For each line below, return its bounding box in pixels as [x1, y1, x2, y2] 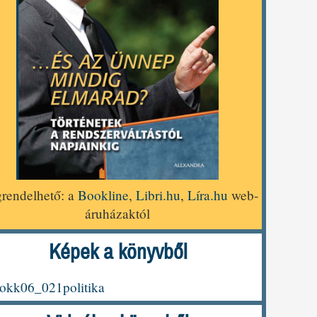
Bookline [78, 186, 129, 204]
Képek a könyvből [48, 238, 187, 267]
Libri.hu [136, 186, 180, 204]
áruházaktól [85, 204, 150, 223]
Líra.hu [188, 186, 228, 204]
